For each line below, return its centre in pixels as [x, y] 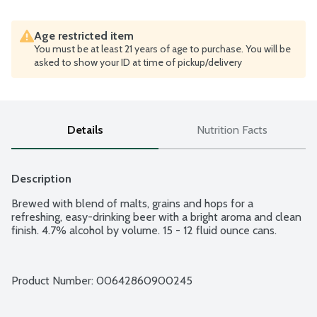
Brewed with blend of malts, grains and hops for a [132, 204]
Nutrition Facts [232, 130]
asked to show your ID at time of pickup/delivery [138, 63]
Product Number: [54, 281]
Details [85, 130]
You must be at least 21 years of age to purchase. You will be [162, 49]
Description [41, 179]
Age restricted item [84, 36]
